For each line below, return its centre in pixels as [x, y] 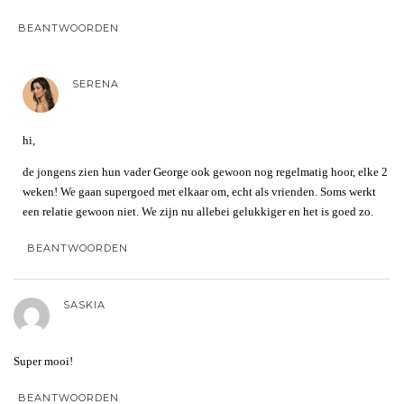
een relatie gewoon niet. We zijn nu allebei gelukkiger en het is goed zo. [198, 211]
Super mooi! [43, 361]
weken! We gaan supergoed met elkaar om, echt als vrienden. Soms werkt [199, 191]
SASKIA [84, 304]
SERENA [96, 83]
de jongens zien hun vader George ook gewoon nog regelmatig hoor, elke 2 [205, 171]
